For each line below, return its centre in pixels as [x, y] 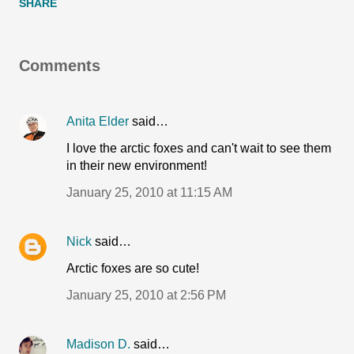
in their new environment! [137, 166]
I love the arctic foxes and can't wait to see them [199, 148]
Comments [60, 66]
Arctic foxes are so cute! [133, 268]
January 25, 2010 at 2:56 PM [146, 295]
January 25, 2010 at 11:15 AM [149, 192]
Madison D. [98, 344]
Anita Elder [98, 121]
